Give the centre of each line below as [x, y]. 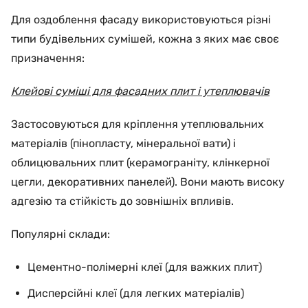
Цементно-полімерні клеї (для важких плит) [145, 267]
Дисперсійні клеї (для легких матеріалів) [136, 293]
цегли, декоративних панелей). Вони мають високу [148, 182]
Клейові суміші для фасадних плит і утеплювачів [140, 91]
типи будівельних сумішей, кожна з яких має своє [145, 39]
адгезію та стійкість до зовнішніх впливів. [122, 201]
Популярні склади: [60, 234]
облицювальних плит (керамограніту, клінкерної [140, 163]
